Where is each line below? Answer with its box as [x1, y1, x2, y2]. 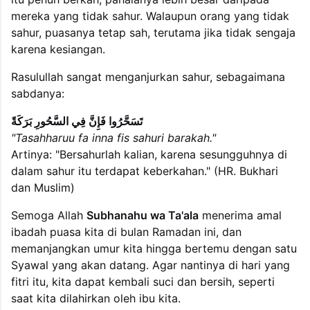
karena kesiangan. [11, 42, 105, 56]
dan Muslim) [11, 180, 75, 194]
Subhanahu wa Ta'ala [86, 208, 199, 222]
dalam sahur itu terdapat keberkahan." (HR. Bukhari [11, 163, 278, 178]
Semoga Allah [11, 208, 86, 222]
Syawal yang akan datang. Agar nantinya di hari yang [11, 257, 290, 272]
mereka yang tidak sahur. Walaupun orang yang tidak [11, 8, 289, 23]
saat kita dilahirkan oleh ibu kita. [11, 291, 181, 305]
